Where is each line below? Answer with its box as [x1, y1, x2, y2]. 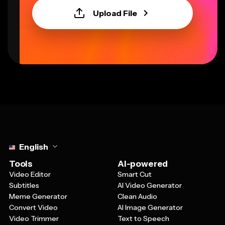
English [19, 142, 48, 152]
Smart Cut [118, 170, 152, 179]
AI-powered [118, 159, 168, 169]
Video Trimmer [9, 214, 59, 223]
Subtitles [9, 181, 39, 190]
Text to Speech [118, 214, 169, 223]
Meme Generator [9, 192, 67, 201]
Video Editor [9, 170, 51, 179]
